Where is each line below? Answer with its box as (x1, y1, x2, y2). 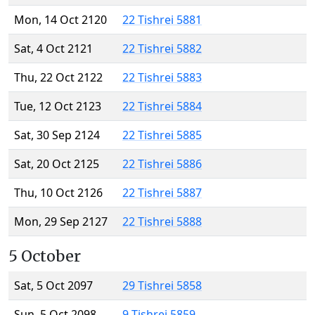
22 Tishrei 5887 (122, 185, 202, 201)
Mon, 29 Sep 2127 (14, 214, 108, 230)
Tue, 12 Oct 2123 (14, 98, 101, 115)
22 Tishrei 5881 (122, 12, 202, 28)
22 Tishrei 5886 (122, 156, 202, 172)
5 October (8, 247, 81, 266)
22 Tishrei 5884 (122, 98, 202, 115)
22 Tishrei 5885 (122, 127, 202, 143)
